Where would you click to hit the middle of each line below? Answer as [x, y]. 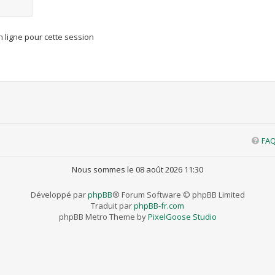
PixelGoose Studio [182, 217]
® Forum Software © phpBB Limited [178, 195]
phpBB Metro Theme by [103, 217]
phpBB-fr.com [159, 206]
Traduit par [112, 206]
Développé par [59, 195]
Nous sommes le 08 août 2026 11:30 [137, 169]
